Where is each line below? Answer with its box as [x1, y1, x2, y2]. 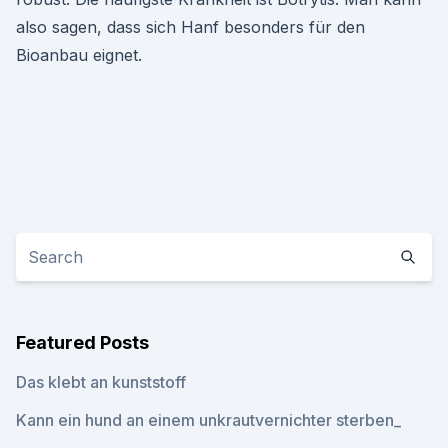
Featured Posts [16, 332, 149, 353]
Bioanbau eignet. [16, 45, 142, 65]
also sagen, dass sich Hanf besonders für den [16, 17, 365, 37]
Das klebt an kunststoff [16, 372, 186, 392]
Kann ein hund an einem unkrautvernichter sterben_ [16, 410, 401, 430]
